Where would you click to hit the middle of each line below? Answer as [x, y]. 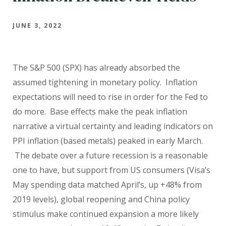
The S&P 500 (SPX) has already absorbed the [96, 67]
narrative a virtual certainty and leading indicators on [113, 126]
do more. [29, 111]
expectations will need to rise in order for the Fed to [110, 97]
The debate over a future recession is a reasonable [111, 155]
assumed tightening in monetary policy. [87, 82]
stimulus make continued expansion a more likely [106, 214]
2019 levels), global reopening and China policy [101, 199]
